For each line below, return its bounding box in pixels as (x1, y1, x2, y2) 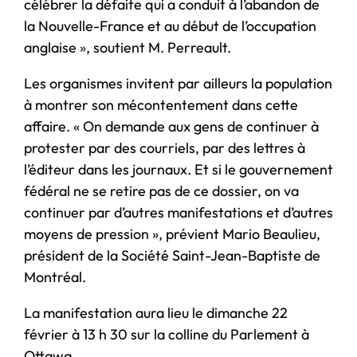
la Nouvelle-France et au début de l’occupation (24, 16, 316, 35)
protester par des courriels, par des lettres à (24, 138, 305, 157)
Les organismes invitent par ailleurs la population (24, 73, 332, 92)
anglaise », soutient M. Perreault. (24, 37, 231, 57)
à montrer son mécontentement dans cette (24, 95, 298, 114)
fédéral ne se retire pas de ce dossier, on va (24, 181, 299, 200)
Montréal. (24, 267, 86, 286)
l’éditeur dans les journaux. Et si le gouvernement (24, 159, 333, 178)
